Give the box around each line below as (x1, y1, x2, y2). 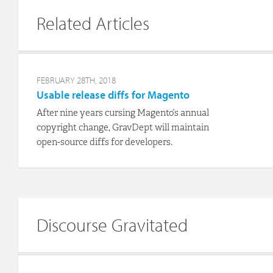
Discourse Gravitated (37, 213, 188, 237)
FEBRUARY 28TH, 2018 (37, 74, 116, 87)
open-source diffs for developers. (37, 136, 172, 149)
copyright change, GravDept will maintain (37, 121, 209, 134)
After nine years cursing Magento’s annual (37, 107, 209, 119)
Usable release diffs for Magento (37, 88, 190, 102)
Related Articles (37, 12, 149, 35)
